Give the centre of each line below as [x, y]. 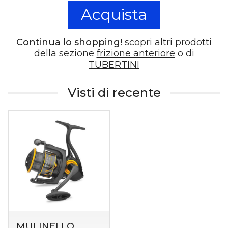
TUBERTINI [114, 64]
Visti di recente [114, 93]
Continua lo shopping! [69, 42]
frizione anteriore [136, 53]
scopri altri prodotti [167, 42]
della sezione [65, 53]
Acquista [114, 14]
